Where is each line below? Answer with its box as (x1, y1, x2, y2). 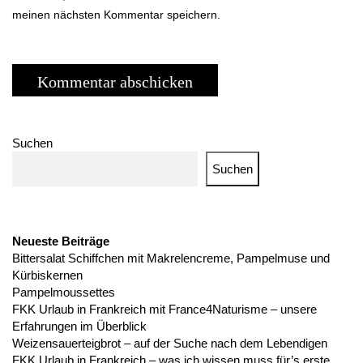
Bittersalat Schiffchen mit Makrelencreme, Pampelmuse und (12, 251, 330, 265)
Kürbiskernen (12, 268, 83, 282)
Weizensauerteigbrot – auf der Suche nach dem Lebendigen (12, 336, 327, 350)
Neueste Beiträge (12, 234, 109, 248)
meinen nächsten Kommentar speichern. (12, 8, 220, 21)
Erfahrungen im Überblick (12, 319, 147, 333)
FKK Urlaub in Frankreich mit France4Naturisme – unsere (12, 302, 317, 316)
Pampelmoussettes (12, 285, 115, 299)
